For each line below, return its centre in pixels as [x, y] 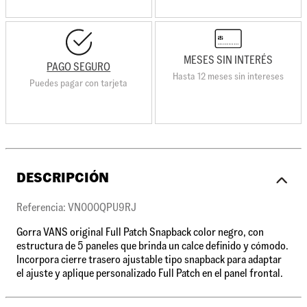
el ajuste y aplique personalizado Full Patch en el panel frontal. [150, 273]
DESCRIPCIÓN [63, 178]
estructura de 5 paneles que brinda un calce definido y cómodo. [152, 246]
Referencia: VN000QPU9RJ [76, 208]
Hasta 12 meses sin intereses [229, 76]
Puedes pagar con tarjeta [79, 83]
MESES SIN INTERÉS [229, 60]
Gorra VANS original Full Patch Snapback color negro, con [140, 232]
